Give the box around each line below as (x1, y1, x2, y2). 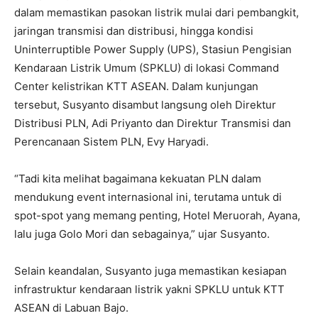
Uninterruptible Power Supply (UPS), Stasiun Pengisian (14, 43, 292, 56)
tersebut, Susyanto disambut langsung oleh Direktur (14, 98, 276, 111)
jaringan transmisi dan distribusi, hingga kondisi (14, 24, 253, 38)
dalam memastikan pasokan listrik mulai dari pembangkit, (14, 6, 299, 19)
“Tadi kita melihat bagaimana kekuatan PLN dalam (14, 172, 261, 185)
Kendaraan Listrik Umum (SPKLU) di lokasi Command (14, 61, 279, 75)
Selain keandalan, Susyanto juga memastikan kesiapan (14, 264, 287, 278)
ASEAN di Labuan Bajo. (14, 301, 128, 314)
